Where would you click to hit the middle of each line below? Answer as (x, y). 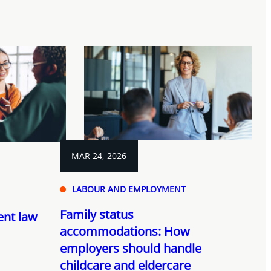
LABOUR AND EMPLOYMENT (129, 189)
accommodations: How (125, 232)
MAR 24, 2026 (99, 156)
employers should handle (130, 249)
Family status (96, 215)
